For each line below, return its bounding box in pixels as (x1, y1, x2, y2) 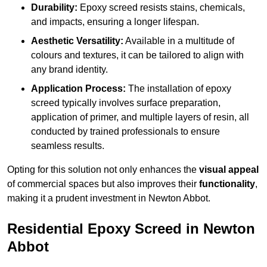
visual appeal (199, 164, 259, 175)
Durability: (31, 2, 77, 13)
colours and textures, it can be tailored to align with (31, 50, 244, 61)
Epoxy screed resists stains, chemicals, (77, 2, 245, 13)
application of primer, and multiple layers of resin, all (31, 112, 249, 123)
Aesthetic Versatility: (31, 36, 123, 46)
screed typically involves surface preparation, (31, 98, 221, 108)
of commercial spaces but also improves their (7, 179, 199, 190)
